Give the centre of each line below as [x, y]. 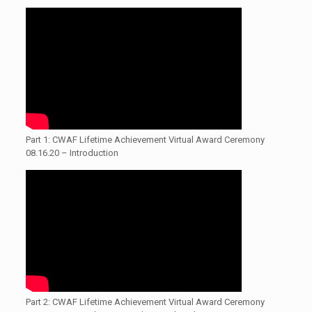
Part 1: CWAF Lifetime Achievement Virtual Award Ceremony [145, 140]
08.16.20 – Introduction [72, 153]
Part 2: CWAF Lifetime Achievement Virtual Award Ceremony [145, 302]
